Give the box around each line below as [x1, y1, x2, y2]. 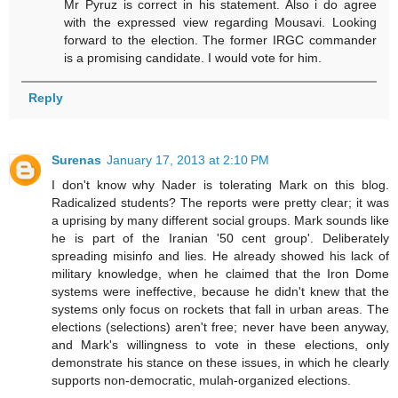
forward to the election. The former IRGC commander [64, 32, 377, 47]
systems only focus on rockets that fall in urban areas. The [52, 301, 389, 316]
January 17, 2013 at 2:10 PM [107, 152, 269, 167]
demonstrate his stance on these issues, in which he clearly [52, 354, 389, 370]
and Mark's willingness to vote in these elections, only [52, 337, 389, 352]
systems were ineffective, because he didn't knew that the [52, 283, 389, 298]
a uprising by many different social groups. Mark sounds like [52, 212, 389, 227]
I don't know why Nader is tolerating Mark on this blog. [52, 177, 389, 192]
